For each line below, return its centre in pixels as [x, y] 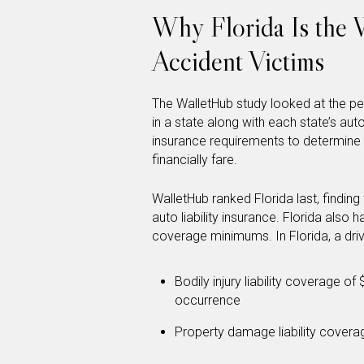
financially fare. [195, 160]
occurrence [208, 301]
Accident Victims [238, 61]
